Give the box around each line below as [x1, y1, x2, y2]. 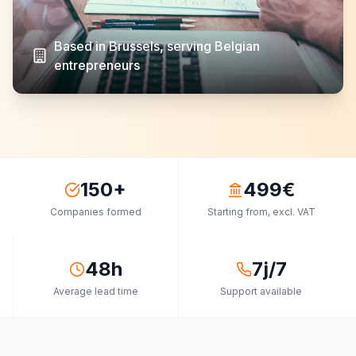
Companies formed [49, 206, 141, 218]
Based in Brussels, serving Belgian [54, 38, 260, 54]
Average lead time [53, 285, 138, 297]
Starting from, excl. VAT [207, 206, 315, 218]
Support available [220, 285, 302, 297]
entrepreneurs [54, 57, 140, 73]
